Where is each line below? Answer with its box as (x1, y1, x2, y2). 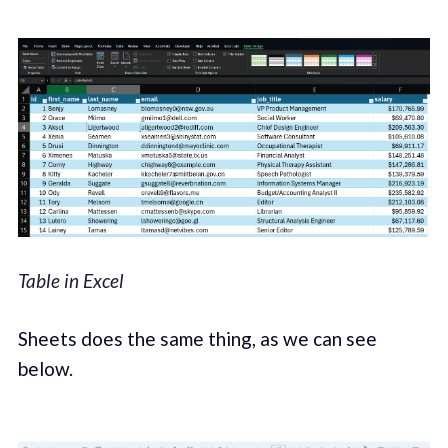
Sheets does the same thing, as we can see (17, 327, 377, 351)
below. (17, 357, 73, 381)
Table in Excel (17, 268, 124, 292)
